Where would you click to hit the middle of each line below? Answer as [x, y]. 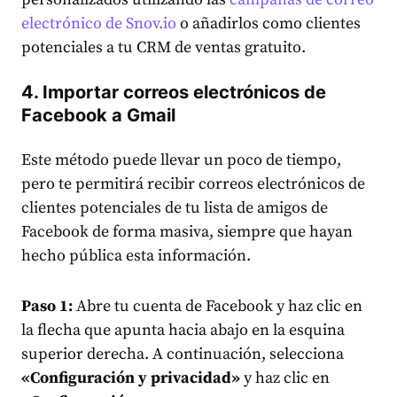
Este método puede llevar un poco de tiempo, [181, 160]
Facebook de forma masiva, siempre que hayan [187, 231]
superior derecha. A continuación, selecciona [183, 354]
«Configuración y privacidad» [131, 378]
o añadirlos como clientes [269, 23]
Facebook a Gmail [98, 115]
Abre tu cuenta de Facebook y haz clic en [218, 306]
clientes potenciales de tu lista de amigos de [175, 207]
